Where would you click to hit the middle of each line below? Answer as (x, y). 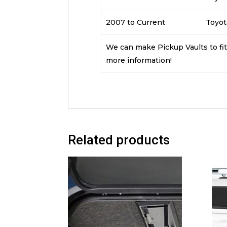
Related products (119, 140)
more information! (139, 61)
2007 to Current (135, 23)
